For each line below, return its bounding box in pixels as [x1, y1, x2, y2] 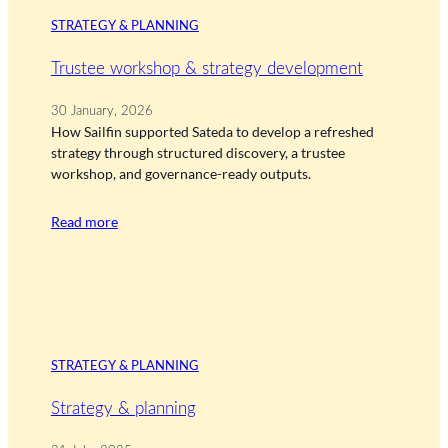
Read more [50, 213, 118, 231]
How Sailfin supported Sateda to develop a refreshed [50, 123, 374, 141]
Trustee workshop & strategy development [50, 60, 363, 78]
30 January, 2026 [50, 105, 153, 118]
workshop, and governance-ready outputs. [50, 165, 311, 183]
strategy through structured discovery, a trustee [50, 144, 345, 162]
